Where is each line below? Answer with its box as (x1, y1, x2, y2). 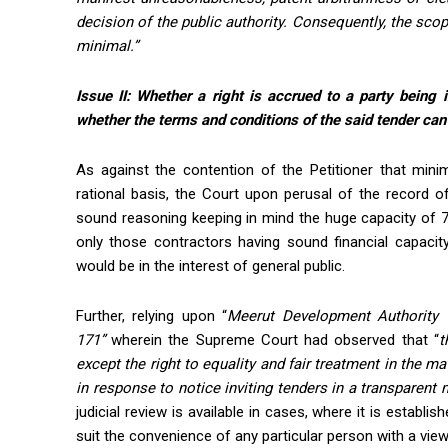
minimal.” (76, 37, 138, 56)
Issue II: (76, 87, 137, 106)
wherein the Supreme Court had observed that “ (111, 331, 439, 350)
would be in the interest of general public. (76, 257, 345, 276)
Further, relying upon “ (76, 307, 228, 326)
